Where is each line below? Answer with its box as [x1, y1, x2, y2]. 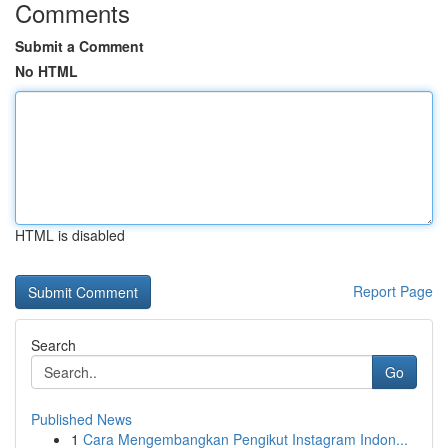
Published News [31, 409, 132, 429]
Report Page [353, 281, 433, 301]
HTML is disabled [15, 225, 125, 245]
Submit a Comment [15, 36, 144, 56]
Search [31, 335, 76, 355]
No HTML [15, 61, 78, 81]
